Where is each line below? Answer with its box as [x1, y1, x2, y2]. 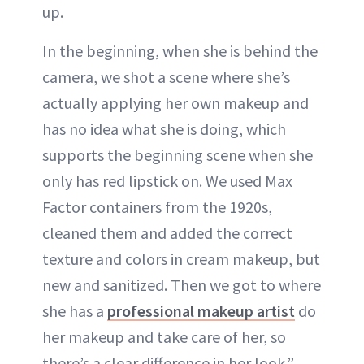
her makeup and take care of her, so [42, 326, 286, 347]
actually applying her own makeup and [42, 92, 309, 113]
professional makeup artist [107, 300, 295, 321]
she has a [42, 300, 107, 321]
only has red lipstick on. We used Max [42, 170, 292, 191]
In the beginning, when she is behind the [42, 40, 318, 61]
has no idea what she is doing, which [42, 118, 286, 139]
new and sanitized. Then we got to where [42, 274, 321, 295]
